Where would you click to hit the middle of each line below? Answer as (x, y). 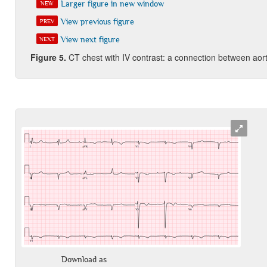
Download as (84, 260)
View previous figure (97, 22)
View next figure (90, 40)
